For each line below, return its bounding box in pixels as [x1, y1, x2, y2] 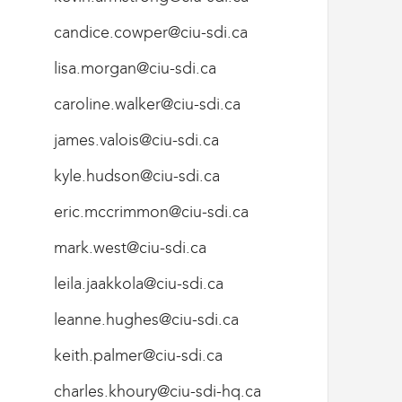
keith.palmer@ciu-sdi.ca [54, 345, 223, 365]
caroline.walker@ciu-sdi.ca [54, 93, 240, 114]
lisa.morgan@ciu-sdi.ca [54, 57, 216, 78]
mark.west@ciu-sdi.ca [54, 237, 206, 258]
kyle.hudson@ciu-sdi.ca [54, 165, 220, 186]
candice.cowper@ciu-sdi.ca [54, 22, 248, 42]
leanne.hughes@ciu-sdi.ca [54, 309, 239, 329]
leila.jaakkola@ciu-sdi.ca [54, 273, 223, 293]
